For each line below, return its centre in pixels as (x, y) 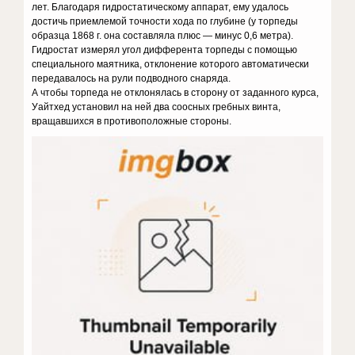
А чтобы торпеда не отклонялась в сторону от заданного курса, (176, 93)
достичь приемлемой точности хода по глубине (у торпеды (165, 21)
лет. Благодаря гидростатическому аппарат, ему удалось (160, 7)
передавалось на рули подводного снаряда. (132, 78)
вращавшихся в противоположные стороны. (132, 121)
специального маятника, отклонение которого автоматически (171, 64)
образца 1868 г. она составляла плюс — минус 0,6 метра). (163, 36)
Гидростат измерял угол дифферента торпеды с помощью (165, 50)
